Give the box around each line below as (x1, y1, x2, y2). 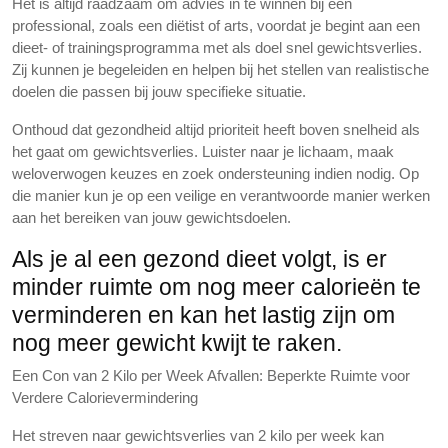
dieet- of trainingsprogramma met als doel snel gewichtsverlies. (12, 39, 422, 56)
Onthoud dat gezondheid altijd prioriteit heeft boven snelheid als (12, 121, 420, 138)
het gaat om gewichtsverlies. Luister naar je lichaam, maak (12, 143, 394, 160)
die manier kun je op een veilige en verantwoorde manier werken (12, 187, 430, 204)
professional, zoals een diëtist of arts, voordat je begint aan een (12, 17, 420, 34)
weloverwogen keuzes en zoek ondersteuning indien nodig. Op (12, 165, 419, 182)
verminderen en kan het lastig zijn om (12, 302, 395, 328)
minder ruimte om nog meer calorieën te (12, 274, 421, 300)
